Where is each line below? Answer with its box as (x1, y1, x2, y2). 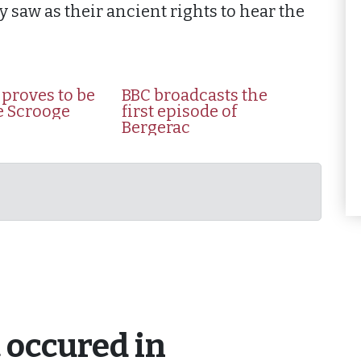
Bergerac (121, 118, 190, 137)
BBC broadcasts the (121, 85, 268, 105)
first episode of (121, 102, 237, 121)
